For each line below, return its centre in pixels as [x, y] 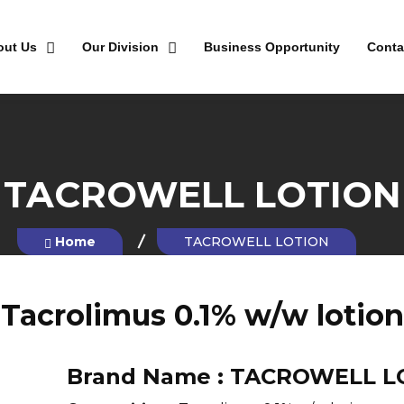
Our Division [120, 47]
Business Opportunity [271, 47]
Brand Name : [148, 376]
